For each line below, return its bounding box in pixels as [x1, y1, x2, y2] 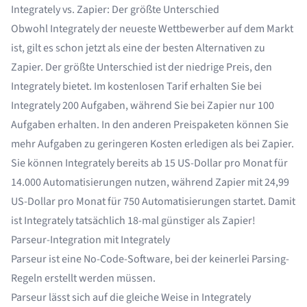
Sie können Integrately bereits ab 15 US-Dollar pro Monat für [11, 156, 288, 171]
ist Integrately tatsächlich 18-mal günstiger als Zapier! [11, 213, 256, 229]
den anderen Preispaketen [112, 117, 234, 133]
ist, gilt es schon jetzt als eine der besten [11, 40, 196, 56]
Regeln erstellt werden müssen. [11, 271, 156, 286]
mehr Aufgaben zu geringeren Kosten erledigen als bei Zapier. [11, 136, 294, 152]
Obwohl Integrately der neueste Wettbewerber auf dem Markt [11, 21, 293, 37]
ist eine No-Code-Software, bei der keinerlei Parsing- [47, 251, 289, 267]
